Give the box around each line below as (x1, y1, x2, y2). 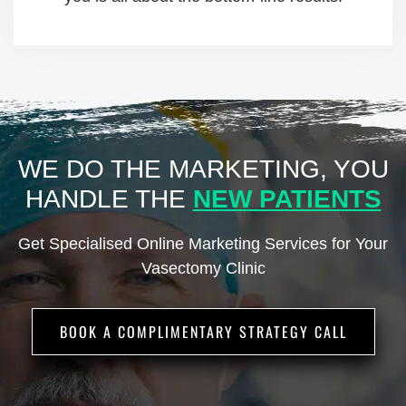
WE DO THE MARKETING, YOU (17, 155, 389, 184)
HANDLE (24, 185, 129, 214)
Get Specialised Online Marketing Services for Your (18, 235, 388, 254)
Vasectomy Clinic (140, 259, 266, 278)
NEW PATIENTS (192, 185, 382, 214)
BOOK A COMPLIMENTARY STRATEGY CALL (59, 321, 347, 343)
